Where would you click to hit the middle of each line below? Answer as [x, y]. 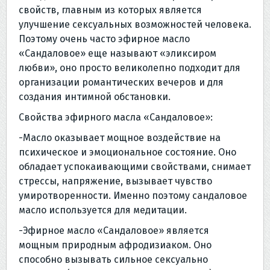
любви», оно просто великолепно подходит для [130, 67]
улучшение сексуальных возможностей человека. [135, 24]
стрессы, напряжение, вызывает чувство [115, 181]
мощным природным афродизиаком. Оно [115, 245]
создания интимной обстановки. [95, 96]
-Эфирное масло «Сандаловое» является [114, 230]
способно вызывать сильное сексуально [113, 259]
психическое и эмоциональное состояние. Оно [127, 152]
